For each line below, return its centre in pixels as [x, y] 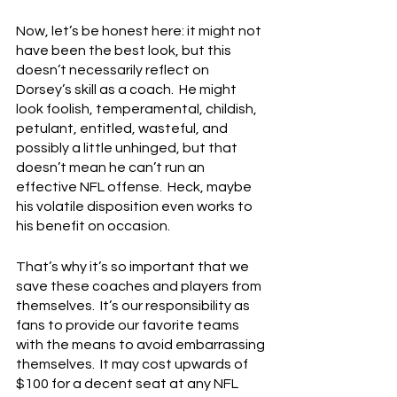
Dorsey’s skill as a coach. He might [128, 90]
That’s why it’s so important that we [134, 267]
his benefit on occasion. [93, 226]
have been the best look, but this [125, 51]
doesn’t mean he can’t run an [112, 167]
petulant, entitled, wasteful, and [123, 128]
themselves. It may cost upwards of [133, 364]
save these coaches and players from [140, 286]
